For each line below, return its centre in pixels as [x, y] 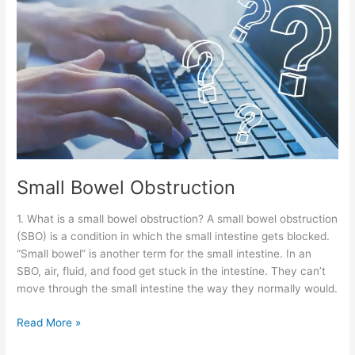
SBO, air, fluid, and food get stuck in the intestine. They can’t [172, 271]
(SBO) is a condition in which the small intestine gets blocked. [174, 237]
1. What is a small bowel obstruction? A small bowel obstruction [177, 219]
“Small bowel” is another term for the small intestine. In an [164, 254]
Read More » [49, 322]
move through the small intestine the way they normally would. [177, 289]
